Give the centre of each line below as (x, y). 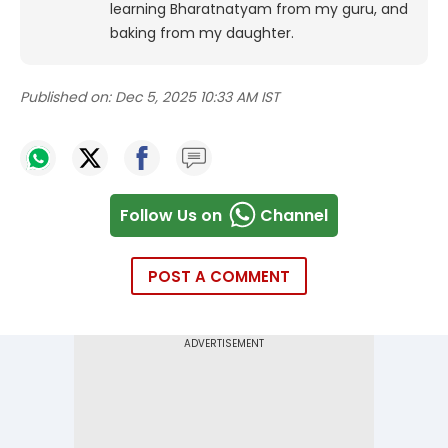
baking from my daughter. (202, 33)
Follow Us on (171, 215)
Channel (294, 215)
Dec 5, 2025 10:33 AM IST (197, 97)
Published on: (65, 97)
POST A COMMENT (219, 277)
